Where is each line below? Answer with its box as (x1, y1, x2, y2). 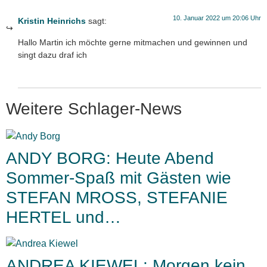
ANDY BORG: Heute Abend (6, 149, 214, 168)
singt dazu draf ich (18, 49, 87, 60)
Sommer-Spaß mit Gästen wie (6, 169, 231, 188)
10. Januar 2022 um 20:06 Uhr (173, 14, 261, 22)
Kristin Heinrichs (18, 16, 86, 26)
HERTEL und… (6, 208, 121, 227)
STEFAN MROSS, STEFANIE (6, 188, 228, 207)
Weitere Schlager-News (6, 100, 182, 119)
